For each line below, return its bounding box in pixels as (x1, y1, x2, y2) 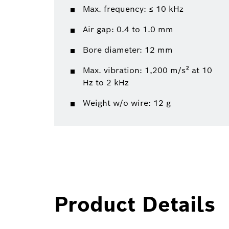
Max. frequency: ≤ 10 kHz (83, 4, 184, 15)
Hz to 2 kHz (83, 77, 129, 88)
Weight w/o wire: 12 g (83, 98, 171, 109)
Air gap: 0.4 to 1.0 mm (83, 24, 173, 35)
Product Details (54, 192, 215, 218)
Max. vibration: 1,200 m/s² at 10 (83, 65, 212, 76)
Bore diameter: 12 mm (83, 44, 173, 56)
